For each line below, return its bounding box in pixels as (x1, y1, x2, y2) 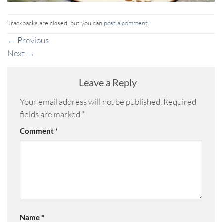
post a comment (104, 19, 148, 27)
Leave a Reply (78, 76, 139, 88)
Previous (16, 34, 49, 45)
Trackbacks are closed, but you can (7, 19, 104, 27)
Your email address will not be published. (20, 96, 162, 107)
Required (163, 96, 196, 107)
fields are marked (20, 109, 82, 119)
